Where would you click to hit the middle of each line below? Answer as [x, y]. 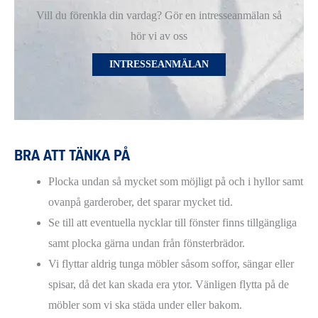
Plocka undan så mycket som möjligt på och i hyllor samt [176, 182]
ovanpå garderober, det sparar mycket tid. [141, 202]
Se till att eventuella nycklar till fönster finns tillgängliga [172, 223]
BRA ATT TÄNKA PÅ [72, 156]
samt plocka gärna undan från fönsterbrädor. [147, 243]
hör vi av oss [159, 36]
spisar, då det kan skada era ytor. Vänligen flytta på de [169, 285]
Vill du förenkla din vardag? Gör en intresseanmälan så [159, 16]
